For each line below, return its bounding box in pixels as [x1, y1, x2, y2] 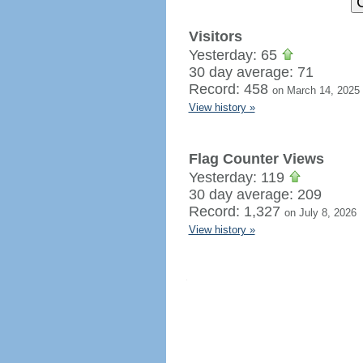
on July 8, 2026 [284, 207, 357, 219]
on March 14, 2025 [271, 84, 360, 96]
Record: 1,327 [188, 203, 284, 220]
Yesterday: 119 [188, 169, 288, 186]
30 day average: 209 [188, 186, 322, 203]
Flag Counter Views [188, 151, 324, 167]
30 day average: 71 [188, 64, 314, 80]
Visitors [188, 28, 242, 45]
